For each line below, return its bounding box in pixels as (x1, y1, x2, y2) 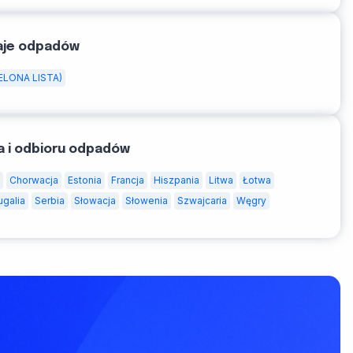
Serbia (35, 195, 65, 207)
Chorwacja (9, 174, 58, 187)
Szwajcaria (177, 195, 227, 207)
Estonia (68, 174, 102, 187)
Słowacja (74, 195, 116, 207)
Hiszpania (154, 174, 199, 187)
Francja (111, 174, 144, 187)
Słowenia (125, 195, 168, 207)
